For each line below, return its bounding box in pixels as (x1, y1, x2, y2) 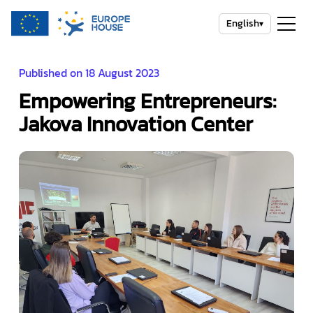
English (226, 16, 259, 31)
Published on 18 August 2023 (18, 64, 159, 81)
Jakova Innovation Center (18, 108, 253, 140)
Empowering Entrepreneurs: (18, 85, 276, 117)
